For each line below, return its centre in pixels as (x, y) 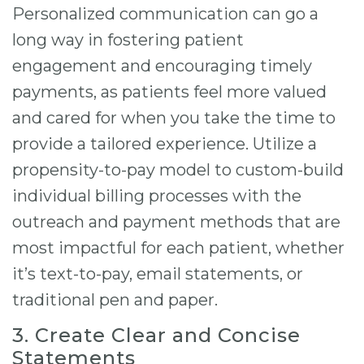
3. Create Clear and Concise (156, 335)
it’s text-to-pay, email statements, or (158, 273)
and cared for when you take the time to (174, 117)
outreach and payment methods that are (176, 221)
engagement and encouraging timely (162, 65)
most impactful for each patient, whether (178, 247)
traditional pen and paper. (115, 299)
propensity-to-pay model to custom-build (178, 169)
